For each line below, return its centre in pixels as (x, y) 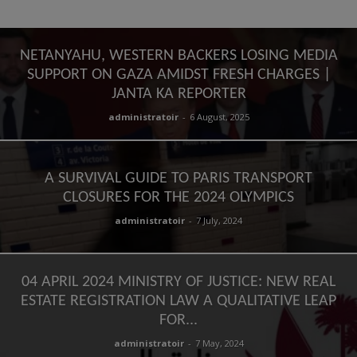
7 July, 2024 (219, 220)
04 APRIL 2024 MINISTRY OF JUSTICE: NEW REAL (178, 282)
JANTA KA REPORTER (178, 94)
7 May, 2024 (219, 343)
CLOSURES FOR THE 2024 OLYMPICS (178, 198)
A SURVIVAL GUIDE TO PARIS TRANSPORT (178, 178)
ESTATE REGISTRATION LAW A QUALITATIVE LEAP (178, 301)
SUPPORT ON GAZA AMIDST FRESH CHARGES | (178, 75)
